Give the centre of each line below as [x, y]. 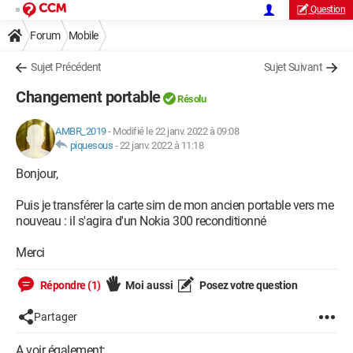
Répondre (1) [69, 285]
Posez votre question [247, 285]
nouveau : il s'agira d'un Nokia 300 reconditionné [141, 221]
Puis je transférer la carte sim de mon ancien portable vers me [175, 205]
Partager [56, 317]
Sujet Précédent [66, 67]
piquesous [91, 145]
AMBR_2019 [81, 131]
